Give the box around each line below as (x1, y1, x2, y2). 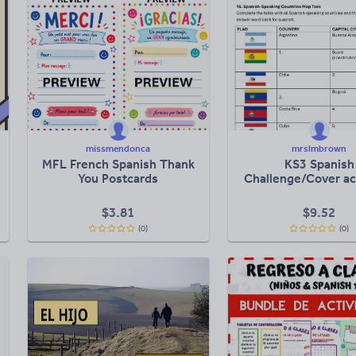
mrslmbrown (292, 143, 347, 154)
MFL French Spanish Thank (41, 157, 195, 172)
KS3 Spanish (284, 157, 354, 172)
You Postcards (78, 171, 159, 186)
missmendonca (86, 143, 151, 154)
